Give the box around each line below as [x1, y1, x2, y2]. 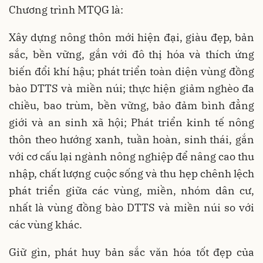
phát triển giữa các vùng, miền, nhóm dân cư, [9, 183, 254, 197]
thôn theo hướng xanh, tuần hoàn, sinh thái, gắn [9, 132, 254, 146]
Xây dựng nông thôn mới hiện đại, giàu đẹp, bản [9, 30, 254, 44]
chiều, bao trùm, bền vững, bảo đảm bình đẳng [9, 98, 254, 112]
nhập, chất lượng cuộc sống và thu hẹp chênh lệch [9, 166, 254, 180]
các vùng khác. [9, 217, 82, 231]
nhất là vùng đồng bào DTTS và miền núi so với [9, 200, 254, 214]
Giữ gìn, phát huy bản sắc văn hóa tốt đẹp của [9, 245, 254, 259]
